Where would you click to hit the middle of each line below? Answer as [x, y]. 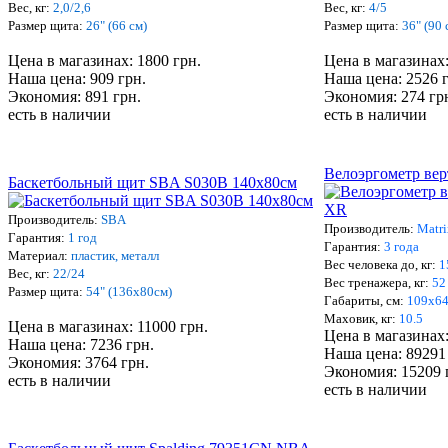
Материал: [39, 256]
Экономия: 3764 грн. [78, 363]
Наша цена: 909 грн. [77, 79]
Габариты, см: [365, 301]
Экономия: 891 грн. [74, 97]
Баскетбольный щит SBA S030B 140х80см [152, 183]
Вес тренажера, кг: [378, 283]
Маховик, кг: [361, 319]
